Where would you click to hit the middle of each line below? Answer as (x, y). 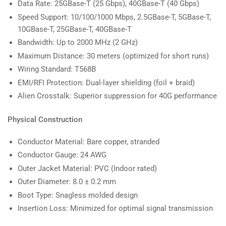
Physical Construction (45, 119)
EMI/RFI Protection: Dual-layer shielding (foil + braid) (106, 82)
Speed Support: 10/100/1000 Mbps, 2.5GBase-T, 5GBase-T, (114, 17)
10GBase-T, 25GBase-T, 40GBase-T (75, 29)
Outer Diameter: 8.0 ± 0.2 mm (67, 182)
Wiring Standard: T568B (57, 69)
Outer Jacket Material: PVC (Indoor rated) (87, 168)
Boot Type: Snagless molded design (78, 195)
